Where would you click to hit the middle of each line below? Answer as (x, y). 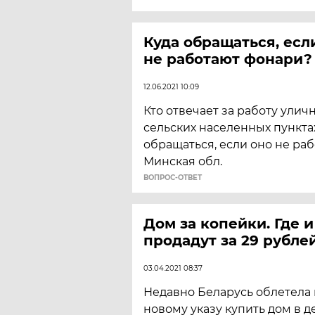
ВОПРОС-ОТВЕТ (173, 178)
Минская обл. (183, 161)
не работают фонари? (228, 59)
